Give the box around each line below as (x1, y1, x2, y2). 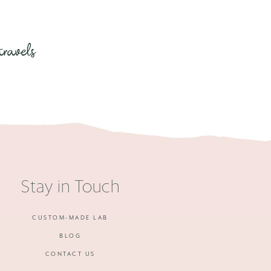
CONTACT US (45, 251, 96, 257)
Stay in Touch (21, 179, 120, 196)
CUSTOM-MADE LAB (32, 215, 108, 221)
